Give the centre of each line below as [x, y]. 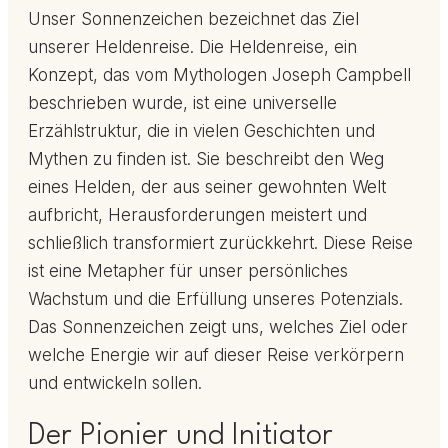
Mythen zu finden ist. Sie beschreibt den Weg [206, 159]
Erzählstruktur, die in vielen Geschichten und [201, 131]
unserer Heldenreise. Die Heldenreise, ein [192, 47]
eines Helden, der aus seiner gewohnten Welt [207, 187]
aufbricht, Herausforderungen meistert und [197, 215]
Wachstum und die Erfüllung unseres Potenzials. [215, 299]
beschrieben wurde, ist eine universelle [182, 103]
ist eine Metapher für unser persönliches [188, 271]
